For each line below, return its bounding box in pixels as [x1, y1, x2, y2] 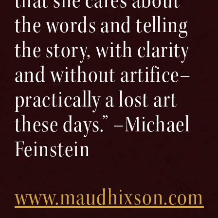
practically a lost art [15, 86, 178, 113]
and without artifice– [15, 61, 192, 88]
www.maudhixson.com [15, 184, 204, 211]
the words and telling [15, 12, 188, 38]
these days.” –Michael [15, 111, 190, 138]
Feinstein [15, 136, 90, 163]
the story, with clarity [15, 36, 190, 63]
